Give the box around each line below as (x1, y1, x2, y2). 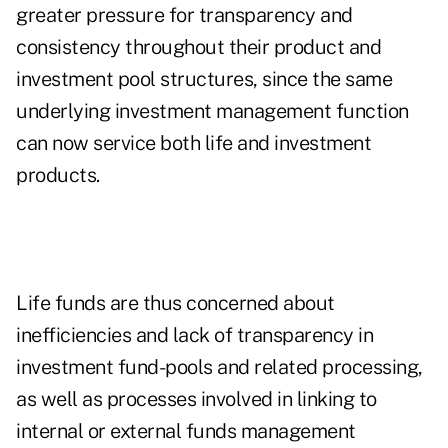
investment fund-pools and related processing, (16, 355, 423, 380)
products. (16, 163, 100, 188)
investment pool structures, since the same (16, 67, 392, 92)
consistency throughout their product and (16, 35, 381, 60)
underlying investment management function (16, 99, 409, 124)
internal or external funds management (16, 419, 356, 444)
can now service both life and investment (16, 131, 371, 156)
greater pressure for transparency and (16, 3, 353, 28)
